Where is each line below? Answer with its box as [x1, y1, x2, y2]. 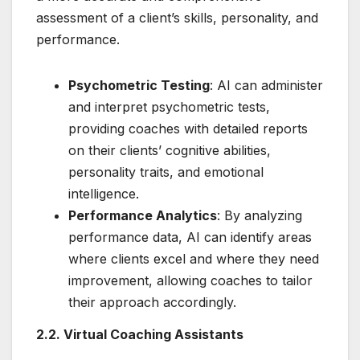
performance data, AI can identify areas [68, 229, 312, 246]
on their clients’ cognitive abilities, [68, 142, 271, 159]
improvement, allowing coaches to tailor [68, 272, 313, 289]
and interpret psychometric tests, [68, 99, 270, 116]
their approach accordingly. [68, 294, 236, 311]
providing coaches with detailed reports [68, 121, 308, 137]
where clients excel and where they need [68, 251, 319, 268]
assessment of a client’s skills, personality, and [36, 10, 318, 27]
